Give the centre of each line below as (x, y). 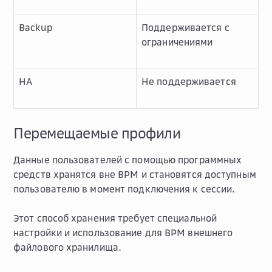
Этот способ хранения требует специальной (115, 218)
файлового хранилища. (68, 247)
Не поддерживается (189, 81)
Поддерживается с (185, 27)
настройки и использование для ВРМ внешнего (123, 233)
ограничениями (177, 42)
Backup (36, 27)
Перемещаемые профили (97, 133)
